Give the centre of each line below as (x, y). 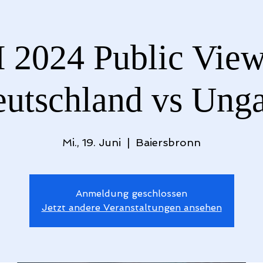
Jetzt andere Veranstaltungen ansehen (131, 208)
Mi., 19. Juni (92, 142)
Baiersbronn (168, 142)
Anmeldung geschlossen (131, 193)
